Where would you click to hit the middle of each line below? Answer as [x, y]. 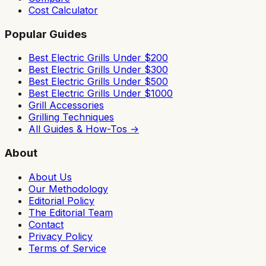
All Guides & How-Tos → [84, 129]
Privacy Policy [61, 236]
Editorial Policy [61, 200]
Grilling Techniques [71, 117]
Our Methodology [68, 189]
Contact [46, 224]
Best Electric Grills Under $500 [98, 82]
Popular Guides [46, 34]
